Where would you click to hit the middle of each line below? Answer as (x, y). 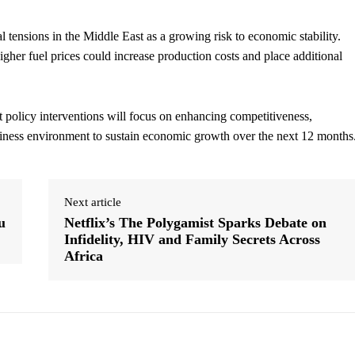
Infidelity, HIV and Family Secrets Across (192, 240)
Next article (92, 202)
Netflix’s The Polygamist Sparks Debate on (195, 223)
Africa (83, 256)
